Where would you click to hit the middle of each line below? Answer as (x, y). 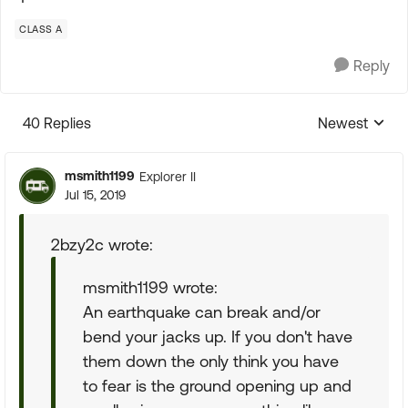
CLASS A (41, 29)
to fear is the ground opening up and (217, 386)
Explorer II (168, 176)
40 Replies (57, 123)
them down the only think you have (211, 361)
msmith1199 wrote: (150, 287)
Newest (343, 123)
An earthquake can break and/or (202, 312)
